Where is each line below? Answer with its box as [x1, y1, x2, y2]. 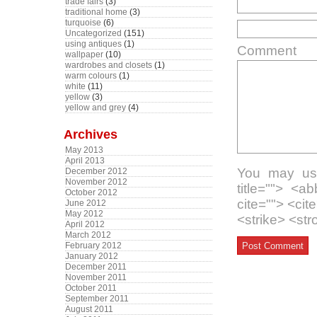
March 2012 [65, 230, 111, 240]
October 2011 [65, 283, 117, 293]
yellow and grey [65, 103, 126, 113]
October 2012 [65, 188, 117, 197]
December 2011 [65, 262, 127, 272]
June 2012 [65, 198, 106, 208]
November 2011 [65, 272, 127, 282]
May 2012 [65, 209, 103, 219]
